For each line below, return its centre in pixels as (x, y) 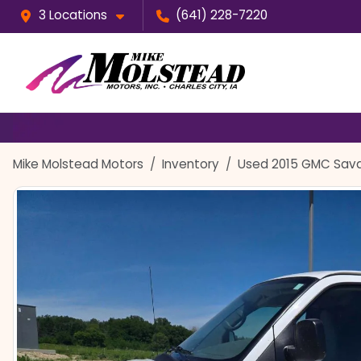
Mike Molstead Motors (78, 164)
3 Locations (73, 15)
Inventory (191, 164)
